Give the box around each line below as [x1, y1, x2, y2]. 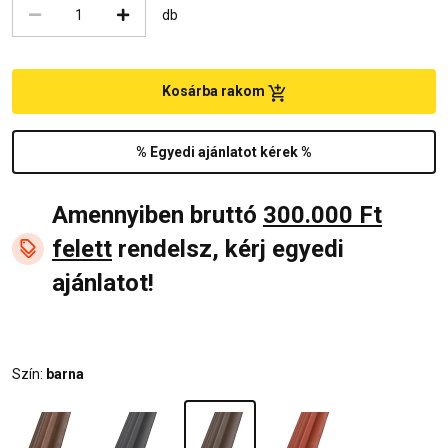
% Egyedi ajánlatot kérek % [136, 143, 312, 160]
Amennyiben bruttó [52, 200, 263, 229]
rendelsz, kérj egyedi [112, 234, 344, 263]
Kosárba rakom [162, 83, 268, 100]
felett [52, 234, 112, 263]
